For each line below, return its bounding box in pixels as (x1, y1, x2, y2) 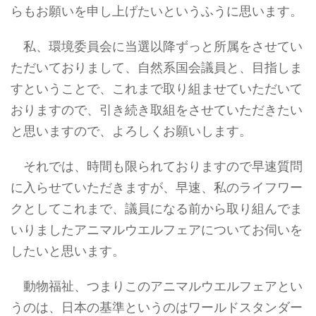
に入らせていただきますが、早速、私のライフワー (11, 180, 303, 195)
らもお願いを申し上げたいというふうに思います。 (11, 4, 303, 19)
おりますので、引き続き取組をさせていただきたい (11, 102, 303, 118)
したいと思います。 (11, 243, 125, 259)
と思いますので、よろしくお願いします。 (11, 123, 252, 139)
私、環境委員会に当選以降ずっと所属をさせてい (11, 39, 303, 54)
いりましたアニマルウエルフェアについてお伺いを (11, 222, 303, 238)
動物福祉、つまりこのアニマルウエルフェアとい (11, 279, 303, 294)
